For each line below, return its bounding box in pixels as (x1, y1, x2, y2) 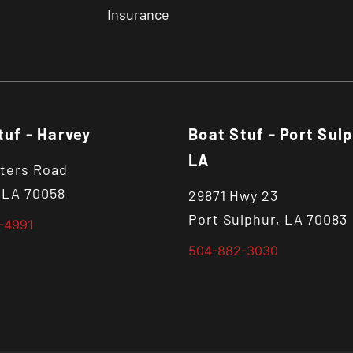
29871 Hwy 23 (188, 187, 278, 204)
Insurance (107, 6, 170, 23)
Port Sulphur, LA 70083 (188, 210, 347, 228)
